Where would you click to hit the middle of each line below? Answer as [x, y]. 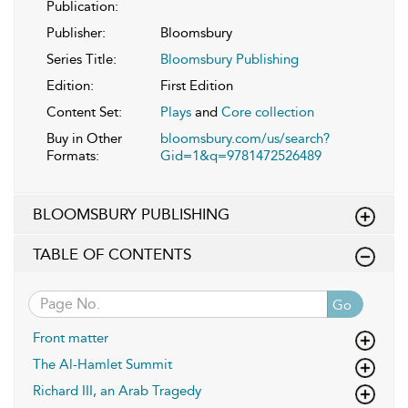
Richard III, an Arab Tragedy [121, 390]
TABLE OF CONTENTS [112, 254]
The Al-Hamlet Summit [106, 364]
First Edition [197, 85]
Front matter [71, 337]
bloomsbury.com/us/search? [245, 138]
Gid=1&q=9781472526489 [241, 155]
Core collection [268, 112]
